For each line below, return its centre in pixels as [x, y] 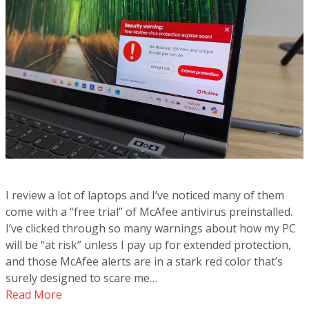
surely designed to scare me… [81, 278]
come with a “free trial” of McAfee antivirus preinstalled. [149, 212]
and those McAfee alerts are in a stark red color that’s [144, 261]
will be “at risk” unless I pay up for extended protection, [148, 245]
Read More [34, 295]
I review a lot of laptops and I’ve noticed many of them [145, 195]
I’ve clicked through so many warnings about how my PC [151, 228]
